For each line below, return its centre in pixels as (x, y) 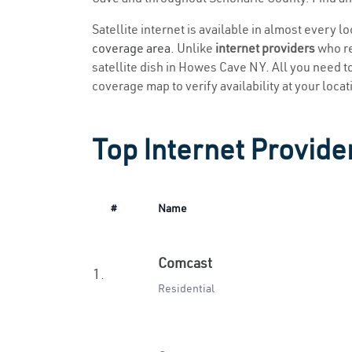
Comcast (185, 263)
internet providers (265, 48)
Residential (186, 288)
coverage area (131, 48)
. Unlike (193, 48)
